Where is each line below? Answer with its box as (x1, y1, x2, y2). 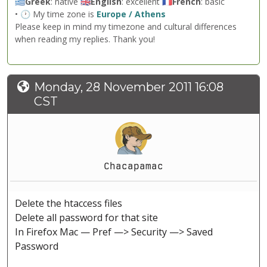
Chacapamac (104, 160, 163, 172)
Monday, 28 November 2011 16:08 (34, 80, 223, 95)
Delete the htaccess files (15, 197, 122, 210)
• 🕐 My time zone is (15, 8, 97, 20)
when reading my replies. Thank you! (15, 33, 155, 45)
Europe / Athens (97, 8, 166, 20)
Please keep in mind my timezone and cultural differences (15, 21, 237, 33)
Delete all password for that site (15, 211, 158, 225)
